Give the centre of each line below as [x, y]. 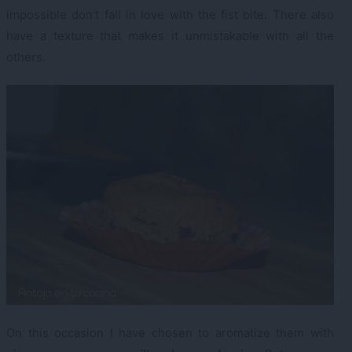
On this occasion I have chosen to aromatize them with [170, 333]
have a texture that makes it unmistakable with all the [170, 35]
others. [26, 57]
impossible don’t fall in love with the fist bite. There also [170, 14]
